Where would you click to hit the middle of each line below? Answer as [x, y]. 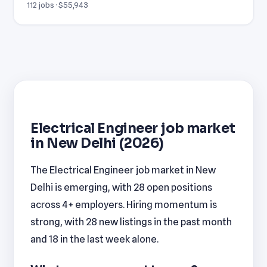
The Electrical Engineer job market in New [123, 170]
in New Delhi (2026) [97, 143]
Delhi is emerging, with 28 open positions [122, 187]
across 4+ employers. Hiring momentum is [124, 204]
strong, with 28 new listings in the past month [131, 221]
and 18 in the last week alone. [95, 239]
